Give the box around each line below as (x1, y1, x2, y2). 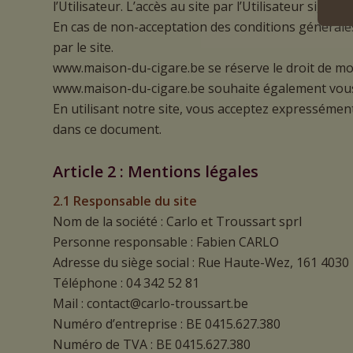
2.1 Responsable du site (53, 192, 197, 210)
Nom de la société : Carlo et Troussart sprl (53, 213, 302, 231)
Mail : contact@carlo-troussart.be (53, 295, 248, 313)
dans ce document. (53, 120, 162, 138)
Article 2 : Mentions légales (53, 160, 258, 182)
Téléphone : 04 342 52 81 (53, 274, 199, 292)
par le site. (53, 38, 113, 56)
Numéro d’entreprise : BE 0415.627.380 (53, 315, 281, 333)
